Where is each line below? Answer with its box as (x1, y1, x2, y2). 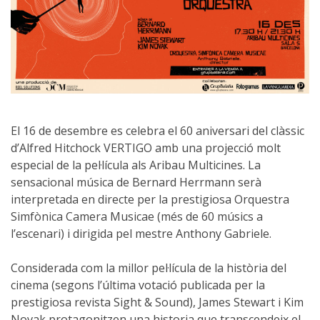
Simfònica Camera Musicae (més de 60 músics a (11, 208, 263, 224)
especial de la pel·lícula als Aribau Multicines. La (11, 156, 261, 173)
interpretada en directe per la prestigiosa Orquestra (11, 191, 289, 207)
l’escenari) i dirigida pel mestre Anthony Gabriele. (11, 225, 271, 241)
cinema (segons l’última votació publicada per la (11, 276, 265, 293)
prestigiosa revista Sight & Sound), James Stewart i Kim (11, 294, 304, 310)
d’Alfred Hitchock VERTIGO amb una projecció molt (11, 139, 281, 156)
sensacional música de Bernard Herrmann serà (11, 174, 261, 190)
